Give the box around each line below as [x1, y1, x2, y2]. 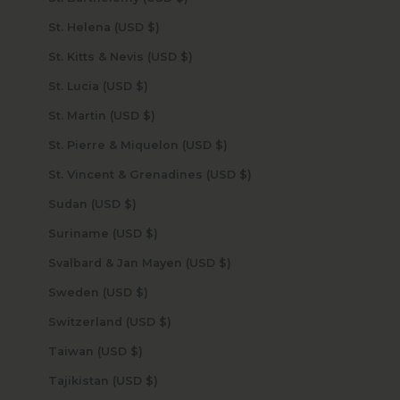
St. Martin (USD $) [142, 108, 155, 122]
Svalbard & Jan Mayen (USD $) [218, 255, 231, 270]
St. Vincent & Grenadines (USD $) [238, 167, 252, 181]
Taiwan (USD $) [129, 344, 143, 358]
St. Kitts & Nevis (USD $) [179, 49, 193, 63]
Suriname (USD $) [145, 226, 158, 240]
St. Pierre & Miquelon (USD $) [214, 137, 228, 152]
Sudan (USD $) [123, 196, 137, 211]
